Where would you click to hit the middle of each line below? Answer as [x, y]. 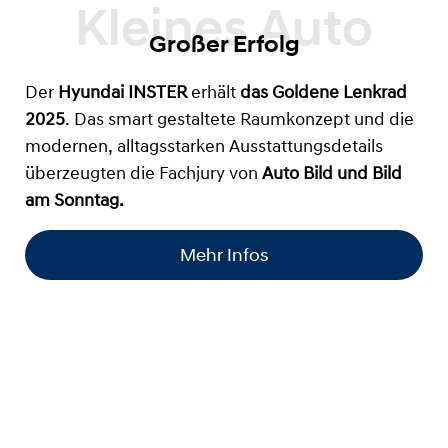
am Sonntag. [74, 201]
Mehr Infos [224, 254]
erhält [213, 93]
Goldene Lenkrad [339, 93]
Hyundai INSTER [120, 93]
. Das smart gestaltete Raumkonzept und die [239, 120]
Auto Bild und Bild [332, 174]
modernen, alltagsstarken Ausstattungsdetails [204, 147]
